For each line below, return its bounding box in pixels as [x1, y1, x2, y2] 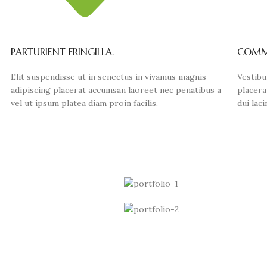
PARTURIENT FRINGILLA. [10, 46, 114, 58]
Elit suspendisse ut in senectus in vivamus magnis [10, 72, 206, 83]
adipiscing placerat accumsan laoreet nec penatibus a [10, 85, 221, 96]
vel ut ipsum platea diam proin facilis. [10, 98, 158, 109]
